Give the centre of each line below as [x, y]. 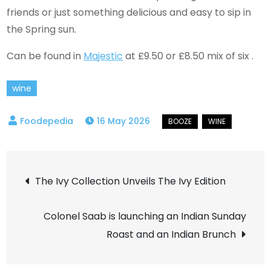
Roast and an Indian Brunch [171, 234]
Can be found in [45, 56]
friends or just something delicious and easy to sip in [129, 12]
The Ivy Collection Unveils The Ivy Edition [131, 181]
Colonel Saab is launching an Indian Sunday [145, 216]
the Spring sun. [43, 29]
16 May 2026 [124, 121]
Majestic [103, 56]
